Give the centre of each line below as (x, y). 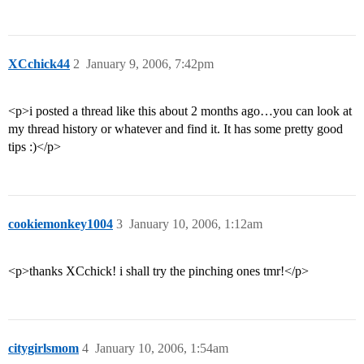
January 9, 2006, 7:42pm (150, 64)
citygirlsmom (43, 349)
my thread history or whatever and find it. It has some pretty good (175, 129)
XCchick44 (39, 64)
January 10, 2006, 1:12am (196, 224)
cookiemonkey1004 (61, 224)
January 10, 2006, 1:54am (162, 349)
